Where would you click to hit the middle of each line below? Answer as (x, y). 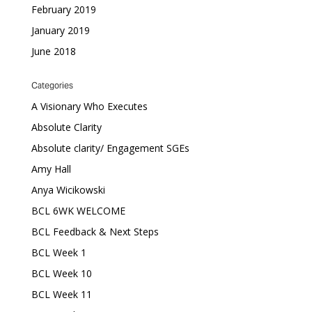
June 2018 (53, 51)
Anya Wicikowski (68, 190)
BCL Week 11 (61, 294)
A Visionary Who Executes (89, 106)
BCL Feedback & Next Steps (95, 232)
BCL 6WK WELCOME (78, 211)
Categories (52, 85)
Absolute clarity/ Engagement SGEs (110, 148)
